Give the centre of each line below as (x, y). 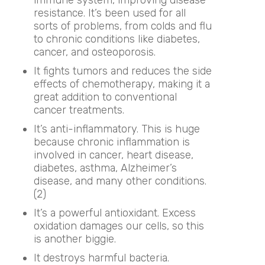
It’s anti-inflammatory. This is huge (117, 129)
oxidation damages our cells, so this (119, 226)
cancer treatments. (79, 110)
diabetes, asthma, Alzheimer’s (105, 168)
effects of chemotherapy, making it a (122, 84)
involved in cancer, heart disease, (113, 155)
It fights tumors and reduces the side (122, 71)
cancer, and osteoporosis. (94, 52)
